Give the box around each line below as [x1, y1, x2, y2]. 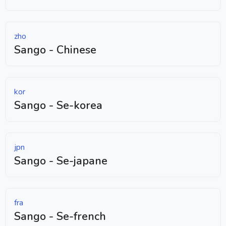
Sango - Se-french [14, 208, 106, 224]
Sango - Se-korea [14, 97, 102, 113]
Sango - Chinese [14, 42, 96, 58]
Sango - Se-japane [14, 153, 107, 168]
